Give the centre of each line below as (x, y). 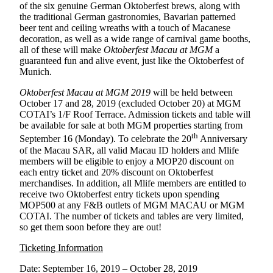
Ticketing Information (61, 247)
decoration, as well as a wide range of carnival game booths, (135, 39)
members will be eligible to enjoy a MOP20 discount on (127, 161)
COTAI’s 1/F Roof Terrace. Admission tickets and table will (135, 115)
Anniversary (223, 139)
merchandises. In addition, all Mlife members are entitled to (133, 183)
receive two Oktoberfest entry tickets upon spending (119, 194)
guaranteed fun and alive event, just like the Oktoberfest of (132, 61)
